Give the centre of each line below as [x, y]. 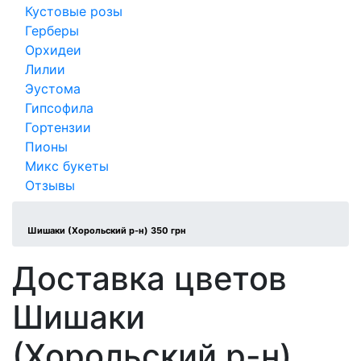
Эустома [53, 89]
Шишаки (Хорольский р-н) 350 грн [106, 230]
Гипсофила [59, 108]
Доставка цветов [149, 278]
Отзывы [50, 185]
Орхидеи [53, 50]
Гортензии [58, 127]
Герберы [52, 31]
